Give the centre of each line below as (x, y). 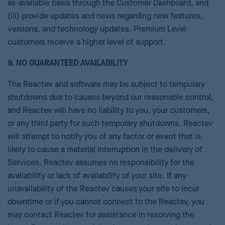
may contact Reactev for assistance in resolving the (101, 215)
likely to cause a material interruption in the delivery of (105, 150)
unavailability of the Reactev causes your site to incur (103, 189)
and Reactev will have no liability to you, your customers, (109, 111)
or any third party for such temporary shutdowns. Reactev (110, 124)
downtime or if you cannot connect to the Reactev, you (106, 202)
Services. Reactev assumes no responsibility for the (101, 163)
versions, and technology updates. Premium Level (97, 30)
